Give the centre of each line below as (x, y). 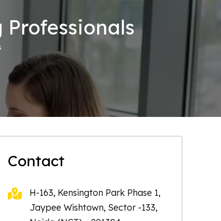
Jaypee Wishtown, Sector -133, (94, 207)
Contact (37, 161)
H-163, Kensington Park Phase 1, (95, 193)
